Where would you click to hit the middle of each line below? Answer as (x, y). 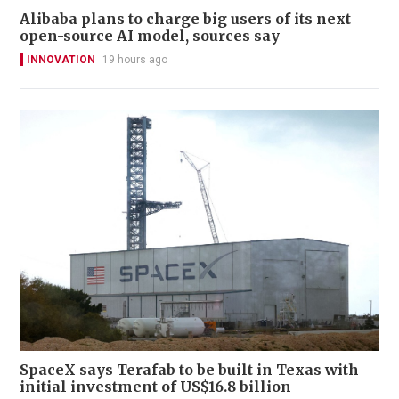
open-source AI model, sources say (150, 36)
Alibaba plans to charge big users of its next (185, 19)
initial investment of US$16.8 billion (155, 386)
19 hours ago (135, 60)
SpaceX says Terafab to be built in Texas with (189, 369)
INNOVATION (61, 60)
